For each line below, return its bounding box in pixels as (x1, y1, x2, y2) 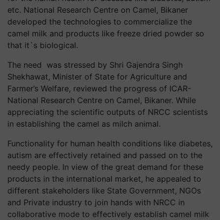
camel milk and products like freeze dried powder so (7, 28, 204, 38)
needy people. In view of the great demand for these (7, 162, 203, 172)
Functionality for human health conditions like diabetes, (7, 138, 213, 148)
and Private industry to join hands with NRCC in (7, 197, 185, 207)
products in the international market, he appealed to (7, 174, 201, 184)
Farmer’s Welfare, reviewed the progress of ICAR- (7, 83, 191, 93)
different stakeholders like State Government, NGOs (7, 186, 201, 195)
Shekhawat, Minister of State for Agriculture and (7, 72, 187, 82)
